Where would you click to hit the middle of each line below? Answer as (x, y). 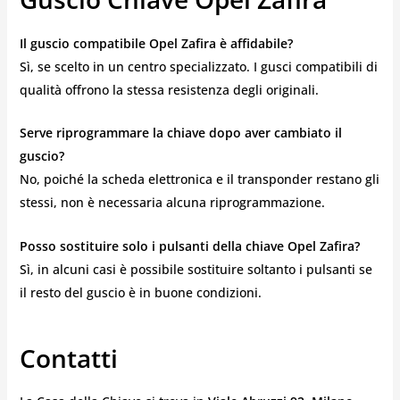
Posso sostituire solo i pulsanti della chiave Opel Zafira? (189, 246)
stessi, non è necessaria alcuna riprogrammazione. (172, 203)
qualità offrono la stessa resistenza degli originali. (169, 89)
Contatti (68, 358)
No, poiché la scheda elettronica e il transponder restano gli (199, 179)
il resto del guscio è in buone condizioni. (140, 292)
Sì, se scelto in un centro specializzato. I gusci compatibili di (198, 66)
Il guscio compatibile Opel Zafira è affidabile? (156, 43)
